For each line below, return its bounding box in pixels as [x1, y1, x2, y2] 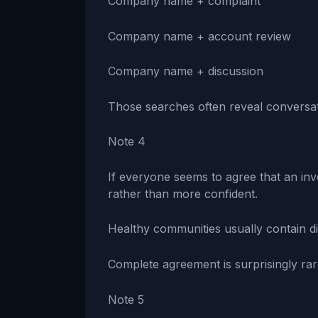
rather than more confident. [108, 186, 258, 201]
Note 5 [108, 292, 144, 307]
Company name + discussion [108, 64, 263, 79]
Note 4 [108, 134, 146, 149]
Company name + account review [108, 28, 291, 43]
